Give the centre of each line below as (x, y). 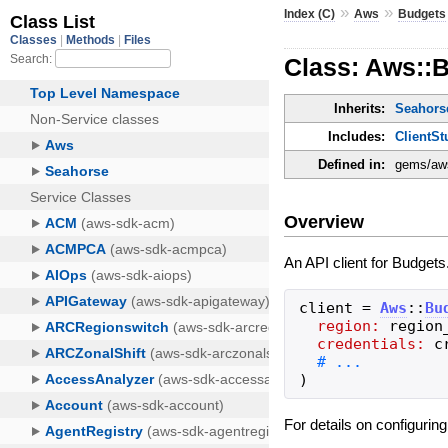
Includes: (357, 137)
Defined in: (352, 165)
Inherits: (360, 109)
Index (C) (310, 13)
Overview (324, 221)
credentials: (371, 343)
